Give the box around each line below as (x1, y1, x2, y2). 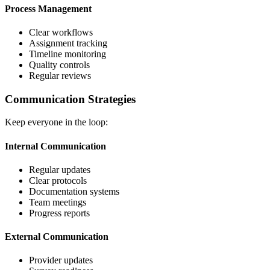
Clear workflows (29, 27, 93, 37)
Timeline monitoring (29, 48, 106, 59)
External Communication (5, 231, 108, 242)
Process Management (5, 3, 92, 14)
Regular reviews (29, 70, 91, 81)
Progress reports (29, 207, 90, 218)
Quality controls (29, 59, 90, 70)
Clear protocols (29, 175, 87, 186)
